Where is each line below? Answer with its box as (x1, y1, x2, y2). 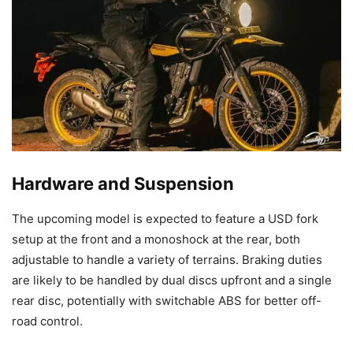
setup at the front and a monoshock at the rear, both (12, 231, 300, 247)
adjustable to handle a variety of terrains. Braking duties (12, 251, 322, 267)
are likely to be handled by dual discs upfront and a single (12, 272, 332, 288)
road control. (12, 313, 83, 329)
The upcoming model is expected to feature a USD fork (12, 210, 318, 226)
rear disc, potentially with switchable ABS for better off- (12, 292, 321, 308)
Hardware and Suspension (12, 173, 234, 194)
